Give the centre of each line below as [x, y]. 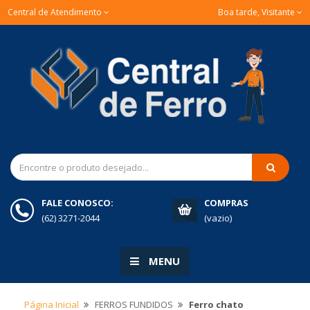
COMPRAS [226, 203]
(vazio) [218, 218]
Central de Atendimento [56, 12]
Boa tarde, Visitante [257, 12]
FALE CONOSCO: [77, 203]
